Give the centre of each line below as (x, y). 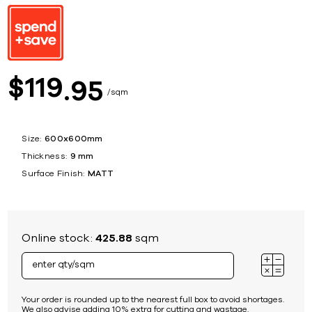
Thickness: (45, 156)
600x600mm (74, 138)
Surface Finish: (53, 173)
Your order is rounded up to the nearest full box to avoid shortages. (153, 299)
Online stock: (59, 238)
